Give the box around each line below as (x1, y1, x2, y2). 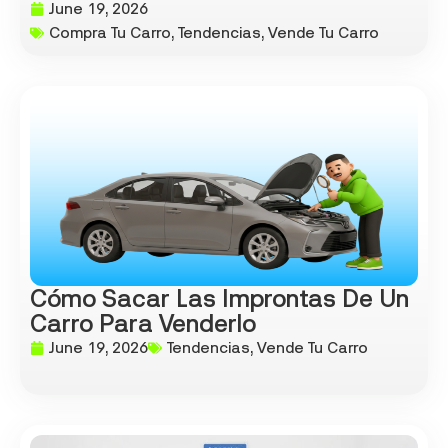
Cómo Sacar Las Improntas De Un (30, 283, 409, 315)
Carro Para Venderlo (30, 308, 256, 340)
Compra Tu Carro (49, 22, 171, 44)
